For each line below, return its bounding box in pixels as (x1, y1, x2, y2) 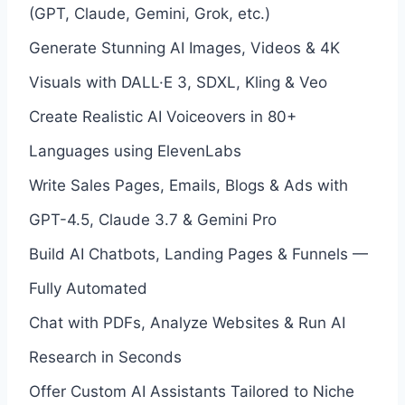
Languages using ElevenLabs (29, 141, 241, 160)
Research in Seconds (29, 347, 182, 366)
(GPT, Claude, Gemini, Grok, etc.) (29, 4, 270, 23)
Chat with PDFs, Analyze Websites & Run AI (29, 313, 345, 332)
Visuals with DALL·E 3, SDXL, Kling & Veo (29, 72, 327, 91)
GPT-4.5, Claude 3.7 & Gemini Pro (29, 210, 277, 229)
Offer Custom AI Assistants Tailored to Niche (29, 381, 354, 400)
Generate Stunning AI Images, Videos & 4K (29, 38, 340, 57)
